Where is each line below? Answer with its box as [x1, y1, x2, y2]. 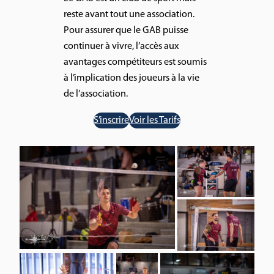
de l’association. [64, 89, 128, 100]
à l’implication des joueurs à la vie [64, 73, 199, 84]
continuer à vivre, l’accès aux [64, 42, 179, 52]
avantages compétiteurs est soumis [64, 57, 207, 68]
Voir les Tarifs [129, 115, 180, 125]
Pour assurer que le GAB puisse [64, 26, 188, 36]
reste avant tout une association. [64, 10, 194, 20]
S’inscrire [94, 115, 129, 125]
